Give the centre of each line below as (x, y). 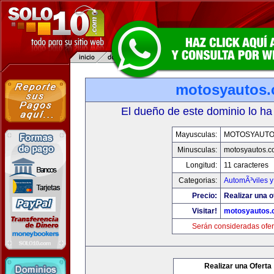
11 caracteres (246, 165)
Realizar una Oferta (238, 266)
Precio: (204, 196)
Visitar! (204, 211)
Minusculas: (197, 150)
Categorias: (198, 180)
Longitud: (201, 165)
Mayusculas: (196, 135)
